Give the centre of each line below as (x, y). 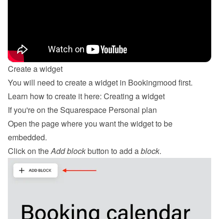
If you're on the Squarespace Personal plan (82, 110)
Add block (68, 151)
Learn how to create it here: (56, 96)
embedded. (27, 137)
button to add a (113, 151)
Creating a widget (134, 96)
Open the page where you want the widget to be (90, 123)
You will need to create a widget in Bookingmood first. (100, 82)
